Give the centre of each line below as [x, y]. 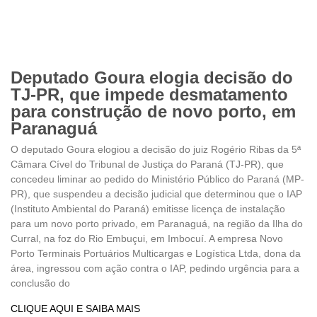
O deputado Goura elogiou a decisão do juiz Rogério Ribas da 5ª [156, 149]
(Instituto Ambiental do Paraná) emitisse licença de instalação [148, 208]
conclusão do [40, 283]
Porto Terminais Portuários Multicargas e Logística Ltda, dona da [156, 253]
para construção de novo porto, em [153, 111]
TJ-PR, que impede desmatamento [149, 94]
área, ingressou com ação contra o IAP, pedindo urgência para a [155, 268]
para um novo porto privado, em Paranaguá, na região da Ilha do [157, 223]
